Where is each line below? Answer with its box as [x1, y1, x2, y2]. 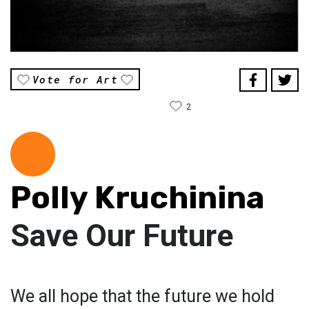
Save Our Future [10, 217, 233, 255]
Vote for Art [32, 72, 119, 87]
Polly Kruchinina [10, 179, 264, 217]
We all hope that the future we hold [10, 286, 275, 307]
